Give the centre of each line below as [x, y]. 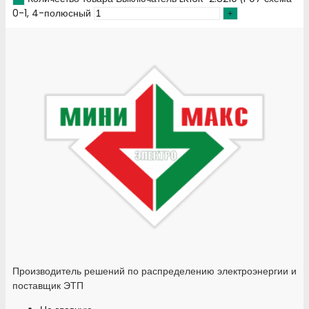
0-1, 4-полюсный [52, 13]
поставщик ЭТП [48, 286]
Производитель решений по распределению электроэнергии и [154, 271]
